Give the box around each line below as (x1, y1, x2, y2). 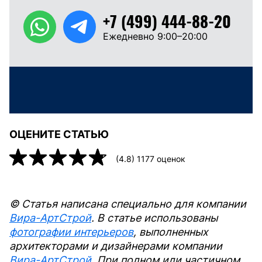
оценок (154, 153, 185, 164)
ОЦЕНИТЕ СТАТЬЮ (9, 128, 109, 141)
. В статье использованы (91, 212, 218, 225)
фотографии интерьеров (9, 226, 133, 239)
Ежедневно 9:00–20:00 (103, 30, 208, 42)
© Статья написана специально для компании (9, 198, 246, 211)
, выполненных (133, 226, 208, 239)
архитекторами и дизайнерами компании (9, 240, 222, 253)
